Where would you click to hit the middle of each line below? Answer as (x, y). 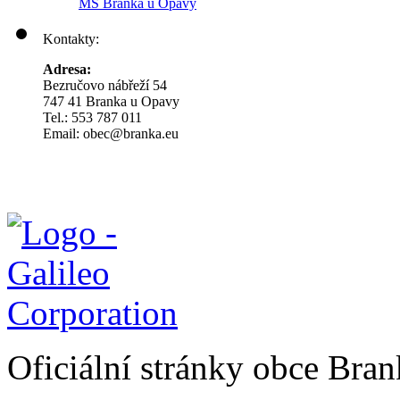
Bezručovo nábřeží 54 (105, 85)
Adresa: (67, 69)
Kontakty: (71, 38)
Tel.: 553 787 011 (92, 117)
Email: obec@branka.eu (111, 133)
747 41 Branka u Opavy (111, 101)
